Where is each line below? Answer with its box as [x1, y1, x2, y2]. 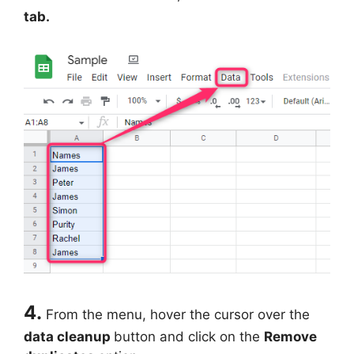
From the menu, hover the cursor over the [46, 307, 310, 323]
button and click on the [114, 329, 264, 345]
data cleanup [24, 329, 114, 345]
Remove [264, 329, 317, 345]
